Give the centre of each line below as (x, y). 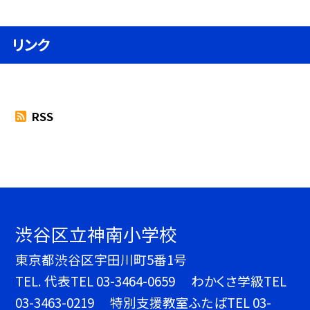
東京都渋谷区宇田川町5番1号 (101, 259)
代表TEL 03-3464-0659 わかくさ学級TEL (166, 281)
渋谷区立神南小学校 (97, 234)
